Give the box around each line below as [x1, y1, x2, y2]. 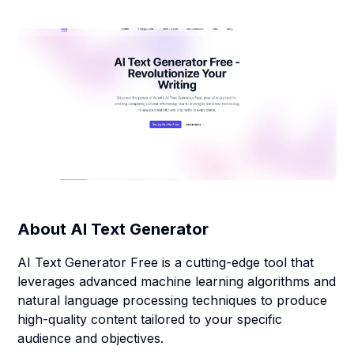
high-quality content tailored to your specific [17, 311, 283, 327]
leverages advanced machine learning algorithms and [17, 273, 337, 289]
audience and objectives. [17, 330, 164, 346]
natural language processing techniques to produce [17, 292, 328, 308]
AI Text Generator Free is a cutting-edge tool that [17, 254, 314, 270]
